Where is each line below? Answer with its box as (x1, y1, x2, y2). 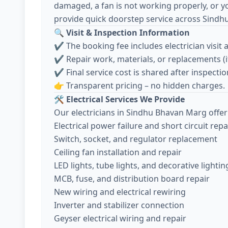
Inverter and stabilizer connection (54, 199, 184, 211)
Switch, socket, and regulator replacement (54, 133, 217, 145)
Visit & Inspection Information (66, 27, 190, 38)
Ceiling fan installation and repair (54, 147, 182, 158)
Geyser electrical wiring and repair (54, 213, 186, 224)
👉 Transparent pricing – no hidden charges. (54, 80, 225, 91)
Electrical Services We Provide (66, 94, 185, 105)
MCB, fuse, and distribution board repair (54, 173, 210, 184)
